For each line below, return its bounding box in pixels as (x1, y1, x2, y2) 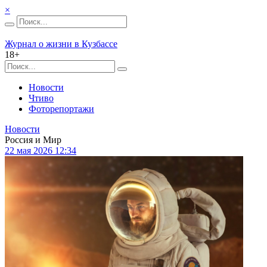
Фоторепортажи (29, 104, 94, 114)
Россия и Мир (5, 135, 61, 145)
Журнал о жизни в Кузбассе (5, 39, 117, 49)
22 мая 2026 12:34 (5, 145, 76, 156)
